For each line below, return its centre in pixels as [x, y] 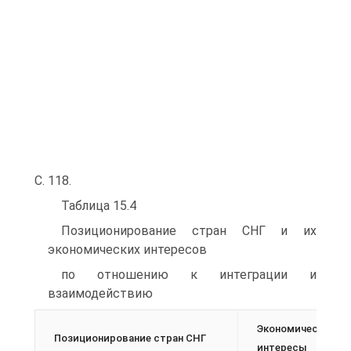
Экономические [296, 329]
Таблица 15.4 [99, 206]
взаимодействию [100, 293]
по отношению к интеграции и [189, 275]
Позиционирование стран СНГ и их [189, 231]
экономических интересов [127, 250]
